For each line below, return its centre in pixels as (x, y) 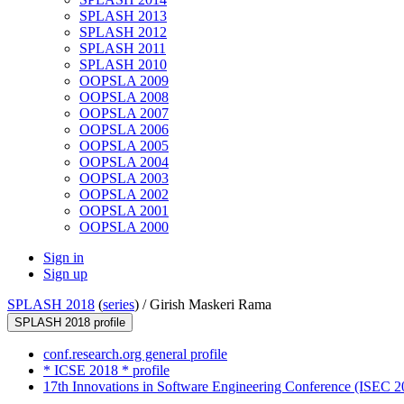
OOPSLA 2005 (124, 146)
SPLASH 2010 (123, 65)
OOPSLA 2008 (124, 97)
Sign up (65, 274)
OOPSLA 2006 (124, 130)
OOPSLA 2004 (124, 162)
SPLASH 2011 (123, 49)
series (119, 305)
